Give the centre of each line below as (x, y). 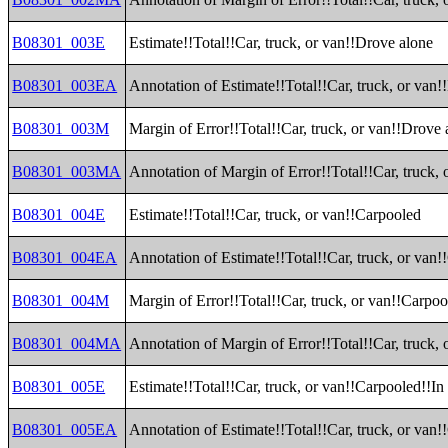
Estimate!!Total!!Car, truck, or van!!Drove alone (281, 42)
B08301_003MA (67, 171)
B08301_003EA (65, 85)
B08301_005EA (65, 429)
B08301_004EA (65, 257)
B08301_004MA (67, 343)
